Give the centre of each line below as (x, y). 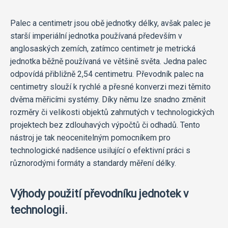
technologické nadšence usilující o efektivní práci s (100, 150)
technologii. (39, 210)
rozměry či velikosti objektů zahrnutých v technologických (112, 112)
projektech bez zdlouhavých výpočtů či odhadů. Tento (105, 125)
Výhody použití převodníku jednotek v (99, 193)
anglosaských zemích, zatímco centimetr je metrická (103, 48)
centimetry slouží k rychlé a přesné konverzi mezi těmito (110, 87)
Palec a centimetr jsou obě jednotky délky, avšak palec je (110, 23)
